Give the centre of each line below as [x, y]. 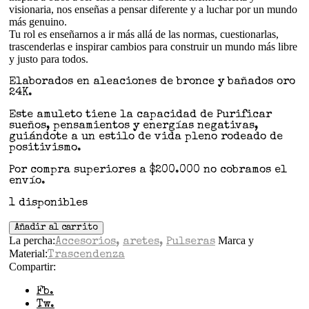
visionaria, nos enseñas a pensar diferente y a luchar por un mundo [153, 10]
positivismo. [45, 149]
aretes [141, 242]
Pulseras [191, 242]
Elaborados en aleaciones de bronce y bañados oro [152, 82]
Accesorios [86, 242]
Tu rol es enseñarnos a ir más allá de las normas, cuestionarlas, [144, 34]
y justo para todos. [49, 59]
